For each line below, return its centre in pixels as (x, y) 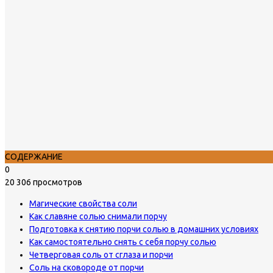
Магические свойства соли (83, 203)
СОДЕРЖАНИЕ (34, 156)
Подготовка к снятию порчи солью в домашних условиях (144, 229)
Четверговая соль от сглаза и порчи (101, 254)
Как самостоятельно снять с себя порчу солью (123, 242)
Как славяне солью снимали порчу (98, 216)
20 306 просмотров (44, 182)
